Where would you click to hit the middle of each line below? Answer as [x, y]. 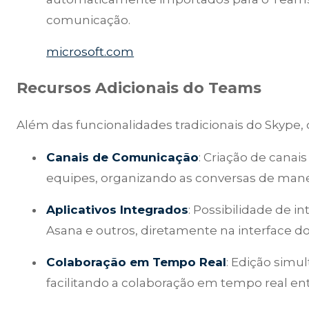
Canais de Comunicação [123, 157]
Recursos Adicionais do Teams [139, 88]
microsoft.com [90, 52]
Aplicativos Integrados [118, 209]
